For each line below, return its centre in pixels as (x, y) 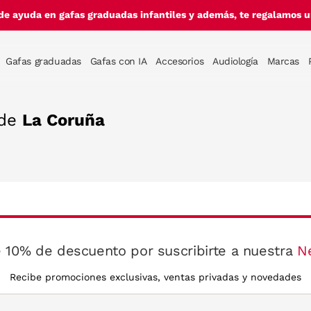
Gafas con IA (118, 61)
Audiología (235, 61)
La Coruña (64, 120)
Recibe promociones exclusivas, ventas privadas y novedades (155, 277)
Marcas (283, 61)
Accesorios (180, 61)
